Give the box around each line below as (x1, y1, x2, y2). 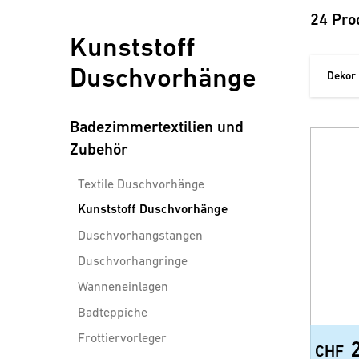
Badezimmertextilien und (70, 118, 244, 136)
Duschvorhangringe (78, 253, 188, 268)
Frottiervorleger (78, 330, 167, 345)
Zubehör (70, 140, 127, 159)
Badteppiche (78, 305, 147, 319)
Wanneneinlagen (78, 279, 168, 293)
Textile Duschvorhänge (78, 176, 204, 191)
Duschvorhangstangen (78, 228, 203, 242)
